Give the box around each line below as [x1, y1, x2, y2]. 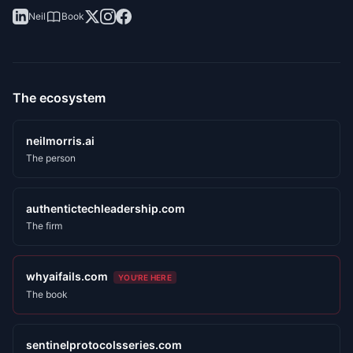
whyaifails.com [26, 269, 108, 283]
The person [26, 152, 76, 164]
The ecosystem [13, 90, 106, 106]
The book [26, 288, 68, 300]
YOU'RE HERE [118, 273, 172, 282]
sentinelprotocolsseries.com [26, 338, 182, 351]
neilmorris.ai [26, 134, 95, 147]
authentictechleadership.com [26, 202, 185, 215]
